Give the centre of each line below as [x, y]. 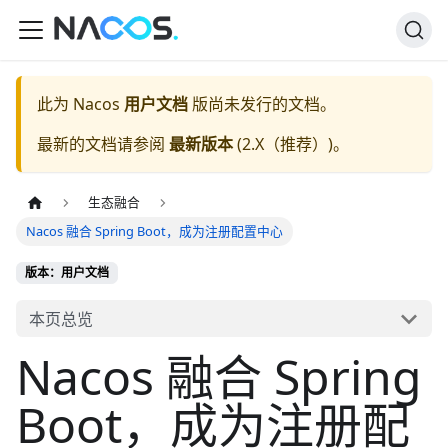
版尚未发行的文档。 [262, 104]
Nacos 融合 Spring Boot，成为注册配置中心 [155, 231]
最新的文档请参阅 [103, 144]
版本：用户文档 [67, 273]
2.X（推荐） [285, 144]
